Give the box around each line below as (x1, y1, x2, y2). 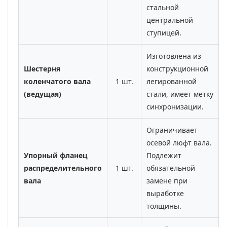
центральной (146, 15, 193, 25)
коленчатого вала (24, 77, 91, 87)
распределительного (24, 163, 102, 173)
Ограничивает (146, 125, 198, 135)
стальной (146, 3, 179, 13)
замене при (146, 176, 187, 186)
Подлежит (146, 150, 181, 161)
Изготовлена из (146, 51, 201, 61)
